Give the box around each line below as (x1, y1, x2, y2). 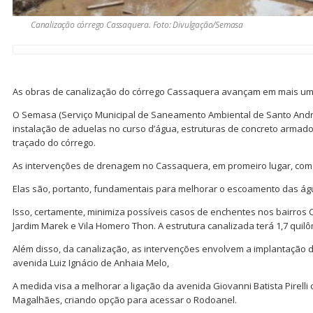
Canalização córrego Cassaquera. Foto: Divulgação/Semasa (31, 18, 243, 31)
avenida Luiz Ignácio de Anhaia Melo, (13, 256, 169, 269)
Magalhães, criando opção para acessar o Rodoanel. (13, 293, 237, 306)
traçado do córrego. (13, 136, 104, 149)
